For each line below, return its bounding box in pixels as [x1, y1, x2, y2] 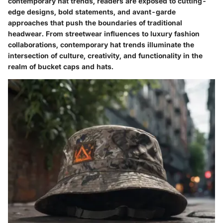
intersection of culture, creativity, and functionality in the [8, 51, 203, 60]
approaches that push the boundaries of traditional [8, 18, 182, 27]
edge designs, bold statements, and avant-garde [8, 7, 176, 16]
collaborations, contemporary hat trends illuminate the [8, 40, 194, 49]
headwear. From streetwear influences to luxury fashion [8, 29, 200, 38]
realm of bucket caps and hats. [8, 62, 113, 71]
